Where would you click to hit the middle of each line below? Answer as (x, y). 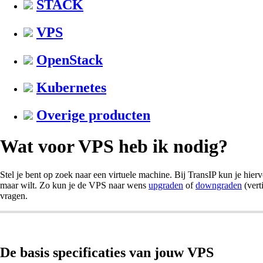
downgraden (219, 185)
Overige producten (93, 115)
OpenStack (70, 60)
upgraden (166, 185)
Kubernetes (71, 87)
